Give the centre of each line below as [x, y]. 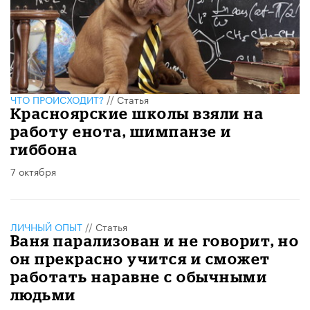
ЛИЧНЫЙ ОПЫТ [46, 226]
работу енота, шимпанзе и [121, 131]
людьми [43, 294]
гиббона [44, 149]
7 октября [33, 171]
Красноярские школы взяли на [137, 113]
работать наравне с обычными [139, 276]
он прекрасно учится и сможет [140, 258]
